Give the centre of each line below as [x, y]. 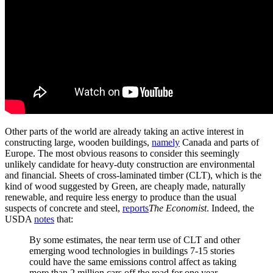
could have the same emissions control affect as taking [133, 261]
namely [166, 142]
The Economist [178, 208]
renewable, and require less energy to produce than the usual [121, 197]
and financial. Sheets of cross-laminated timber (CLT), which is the [133, 175]
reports [136, 208]
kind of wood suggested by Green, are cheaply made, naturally [125, 186]
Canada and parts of [219, 142]
